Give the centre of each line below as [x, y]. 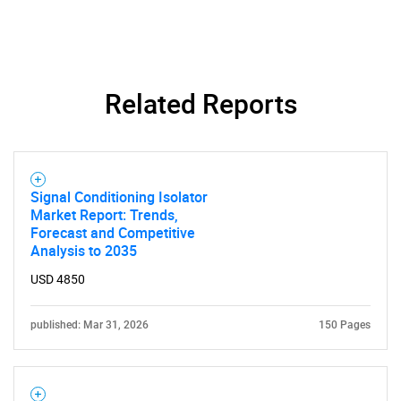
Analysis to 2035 [84, 251]
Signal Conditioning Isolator [119, 197]
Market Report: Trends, [104, 215]
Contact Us [200, 22]
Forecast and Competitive [113, 233]
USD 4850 [58, 279]
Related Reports [200, 103]
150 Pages [345, 325]
